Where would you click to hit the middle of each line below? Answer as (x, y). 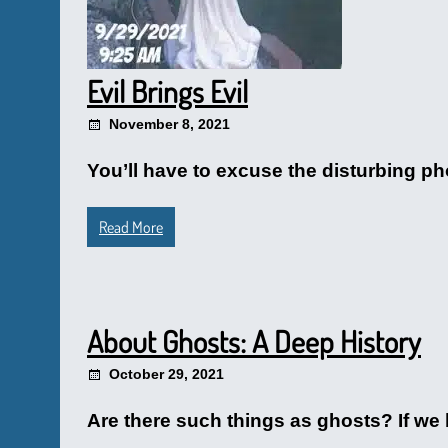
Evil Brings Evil (167, 91)
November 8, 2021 (169, 124)
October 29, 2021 (166, 374)
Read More (131, 227)
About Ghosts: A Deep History (254, 341)
